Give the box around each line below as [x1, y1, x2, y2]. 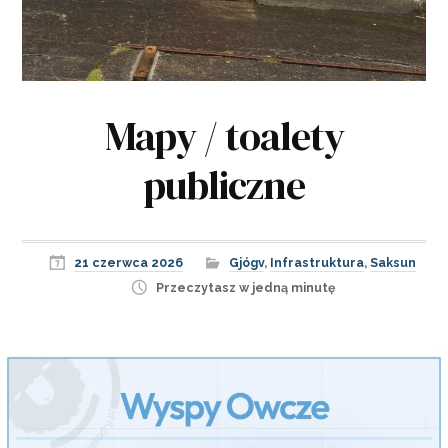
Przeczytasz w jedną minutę [155, 279, 335, 295]
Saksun [370, 254, 416, 270]
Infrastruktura [270, 254, 364, 270]
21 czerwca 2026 [74, 254, 183, 270]
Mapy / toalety [104, 108, 344, 163]
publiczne [143, 157, 305, 212]
